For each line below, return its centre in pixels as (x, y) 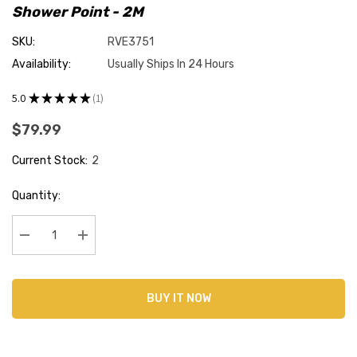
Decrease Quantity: (79, 255)
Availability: (41, 65)
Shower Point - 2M (78, 12)
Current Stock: (50, 161)
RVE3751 (131, 42)
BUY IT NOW (178, 299)
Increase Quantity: (135, 255)
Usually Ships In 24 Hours (171, 65)
